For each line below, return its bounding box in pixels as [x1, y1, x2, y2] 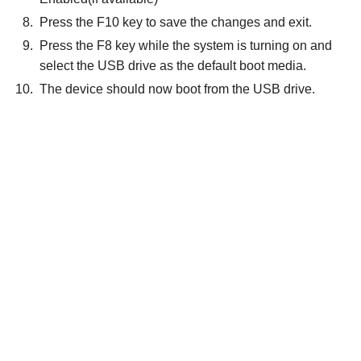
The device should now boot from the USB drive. [39, 81, 315, 96]
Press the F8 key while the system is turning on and [39, 38, 332, 52]
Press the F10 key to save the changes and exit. [39, 15, 312, 29]
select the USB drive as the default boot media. [39, 58, 306, 73]
